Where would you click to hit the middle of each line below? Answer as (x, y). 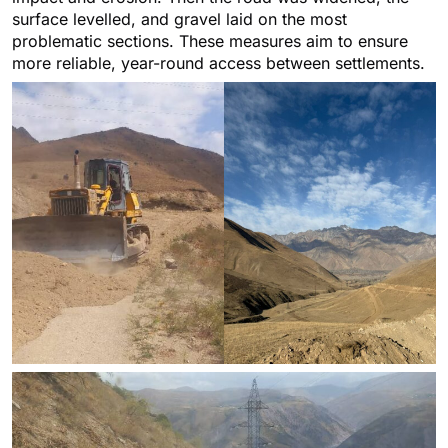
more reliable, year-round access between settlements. (218, 62)
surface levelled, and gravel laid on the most (179, 18)
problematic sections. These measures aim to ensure (210, 40)
